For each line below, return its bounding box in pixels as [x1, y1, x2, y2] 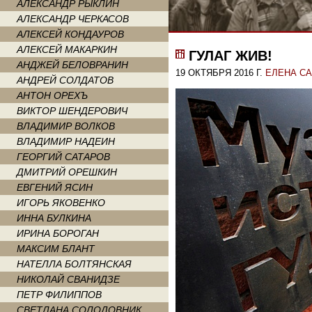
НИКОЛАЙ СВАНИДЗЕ [17, 274, 120, 285]
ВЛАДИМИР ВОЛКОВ [17, 120, 115, 132]
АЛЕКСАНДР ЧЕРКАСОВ [17, 13, 129, 24]
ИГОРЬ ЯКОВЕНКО [17, 197, 105, 208]
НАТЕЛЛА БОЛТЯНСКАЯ [17, 258, 132, 270]
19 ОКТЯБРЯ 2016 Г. [175, 68, 265, 78]
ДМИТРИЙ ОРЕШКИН [17, 166, 117, 178]
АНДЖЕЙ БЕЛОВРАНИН [17, 59, 128, 70]
